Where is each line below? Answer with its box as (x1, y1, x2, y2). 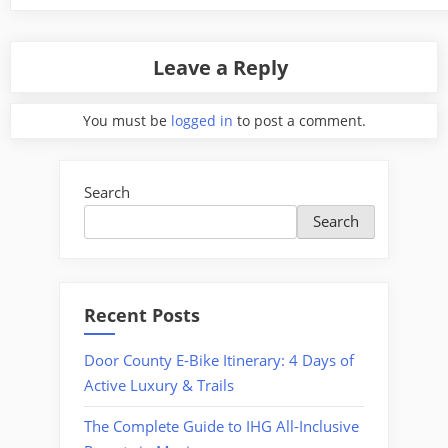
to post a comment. (232, 110, 366, 130)
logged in (170, 110, 233, 130)
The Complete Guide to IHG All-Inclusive (84, 416, 359, 437)
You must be (82, 110, 171, 130)
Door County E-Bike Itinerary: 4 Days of (84, 350, 354, 371)
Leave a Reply (153, 52, 289, 81)
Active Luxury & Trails (84, 375, 234, 396)
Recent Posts (84, 302, 200, 327)
